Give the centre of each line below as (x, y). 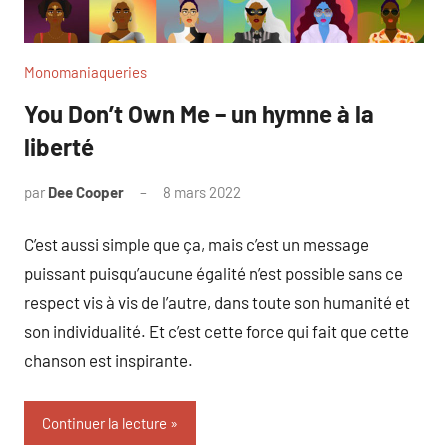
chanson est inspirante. (108, 360)
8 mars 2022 (202, 191)
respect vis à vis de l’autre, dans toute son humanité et (217, 302)
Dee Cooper (86, 191)
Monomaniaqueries (85, 71)
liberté (59, 146)
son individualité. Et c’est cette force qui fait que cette (216, 331)
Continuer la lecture (104, 422)
